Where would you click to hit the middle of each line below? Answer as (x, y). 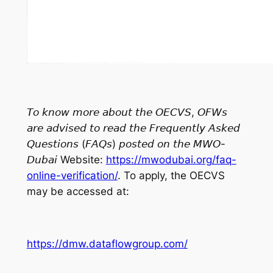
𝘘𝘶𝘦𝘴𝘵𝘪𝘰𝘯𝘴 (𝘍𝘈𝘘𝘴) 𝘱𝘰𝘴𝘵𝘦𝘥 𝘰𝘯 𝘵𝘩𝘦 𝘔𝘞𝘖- (126, 144)
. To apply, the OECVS (171, 175)
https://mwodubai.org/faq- (171, 159)
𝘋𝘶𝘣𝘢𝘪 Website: (66, 159)
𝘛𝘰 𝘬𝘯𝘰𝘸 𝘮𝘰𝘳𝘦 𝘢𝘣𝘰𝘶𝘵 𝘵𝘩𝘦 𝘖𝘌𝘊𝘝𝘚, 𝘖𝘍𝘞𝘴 (127, 112)
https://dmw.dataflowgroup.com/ (107, 243)
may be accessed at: (78, 191)
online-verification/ (72, 175)
